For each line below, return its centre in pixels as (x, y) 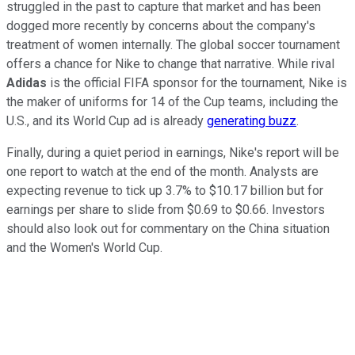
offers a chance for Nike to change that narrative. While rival (170, 64)
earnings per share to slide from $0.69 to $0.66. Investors (166, 210)
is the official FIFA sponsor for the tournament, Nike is (197, 83)
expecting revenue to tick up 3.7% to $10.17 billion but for (165, 191)
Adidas (27, 83)
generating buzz (252, 121)
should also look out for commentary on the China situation (168, 229)
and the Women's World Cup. (84, 248)
